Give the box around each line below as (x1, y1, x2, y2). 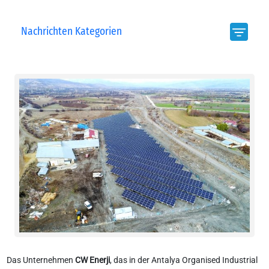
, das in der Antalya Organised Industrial (109, 255, 258, 265)
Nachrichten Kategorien (20, 25, 122, 38)
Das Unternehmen (6, 255, 75, 265)
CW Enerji (74, 255, 110, 265)
